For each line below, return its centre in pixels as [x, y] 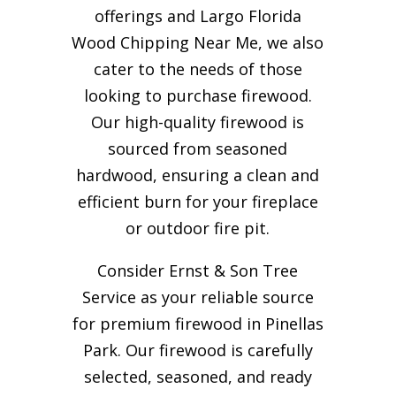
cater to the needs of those [198, 69]
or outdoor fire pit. [198, 228]
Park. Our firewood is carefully [198, 350]
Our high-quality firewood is [198, 122]
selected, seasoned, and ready [198, 376]
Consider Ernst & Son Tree [198, 270]
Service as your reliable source [198, 297]
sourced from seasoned [198, 148]
